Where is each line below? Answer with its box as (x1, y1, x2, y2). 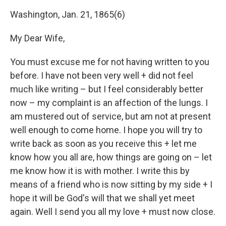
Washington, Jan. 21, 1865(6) (10, 9, 125, 20)
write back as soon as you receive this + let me (10, 138, 197, 149)
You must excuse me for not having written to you (10, 56, 209, 67)
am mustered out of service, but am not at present (10, 110, 211, 122)
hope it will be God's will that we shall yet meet (10, 192, 195, 203)
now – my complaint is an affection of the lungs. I (10, 97, 208, 108)
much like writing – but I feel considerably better (10, 83, 203, 94)
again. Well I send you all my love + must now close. (10, 206, 215, 217)
